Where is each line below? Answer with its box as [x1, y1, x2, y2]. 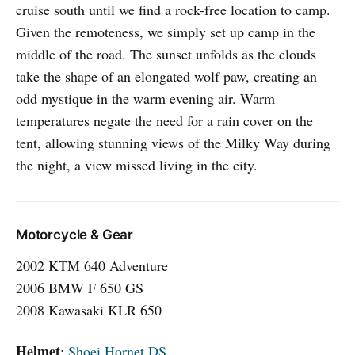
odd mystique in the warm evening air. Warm [16, 89, 275, 109]
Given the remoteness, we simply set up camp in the [16, 22, 315, 42]
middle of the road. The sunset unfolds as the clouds [16, 44, 316, 64]
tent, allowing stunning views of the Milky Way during [16, 133, 330, 153]
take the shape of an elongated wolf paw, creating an [16, 67, 317, 86]
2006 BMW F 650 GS [16, 278, 143, 298]
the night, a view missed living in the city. [16, 155, 258, 175]
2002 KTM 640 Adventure [16, 256, 168, 276]
